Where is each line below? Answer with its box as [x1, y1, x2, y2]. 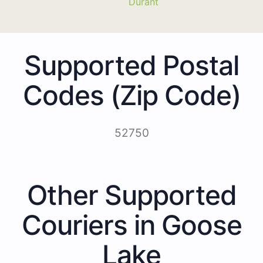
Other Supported [26, 178, 237, 211]
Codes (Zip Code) [22, 78, 241, 112]
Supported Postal [24, 48, 239, 82]
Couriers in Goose [21, 208, 242, 241]
